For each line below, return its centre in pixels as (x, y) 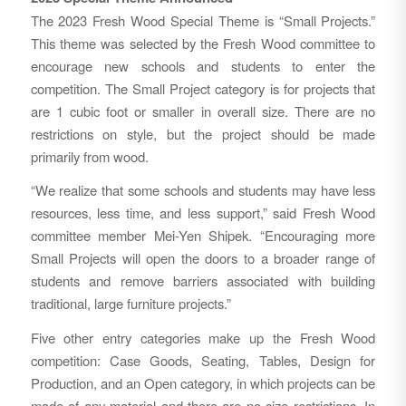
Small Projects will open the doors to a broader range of (203, 258)
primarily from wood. (89, 156)
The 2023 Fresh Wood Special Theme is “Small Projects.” (203, 20)
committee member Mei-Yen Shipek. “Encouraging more (203, 236)
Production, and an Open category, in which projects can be (203, 383)
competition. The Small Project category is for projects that (203, 88)
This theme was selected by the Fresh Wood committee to (203, 43)
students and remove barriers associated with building (203, 281)
